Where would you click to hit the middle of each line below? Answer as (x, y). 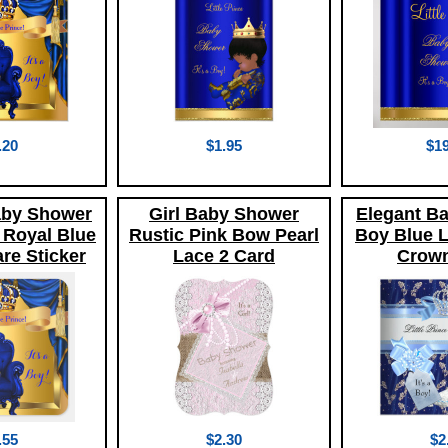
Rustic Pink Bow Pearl (224, 235)
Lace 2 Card (224, 256)
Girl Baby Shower (224, 214)
